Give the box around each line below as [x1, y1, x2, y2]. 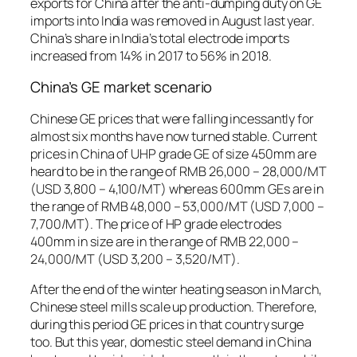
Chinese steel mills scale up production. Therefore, [30, 297, 317, 316]
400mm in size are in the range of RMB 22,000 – [30, 232, 300, 250]
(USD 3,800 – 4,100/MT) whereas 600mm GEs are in [30, 179, 324, 198]
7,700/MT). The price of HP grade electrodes [30, 214, 281, 233]
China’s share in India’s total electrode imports [30, 29, 290, 47]
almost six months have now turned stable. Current [30, 127, 318, 145]
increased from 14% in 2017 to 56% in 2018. [30, 46, 272, 65]
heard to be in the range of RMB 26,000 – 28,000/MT [30, 162, 327, 180]
